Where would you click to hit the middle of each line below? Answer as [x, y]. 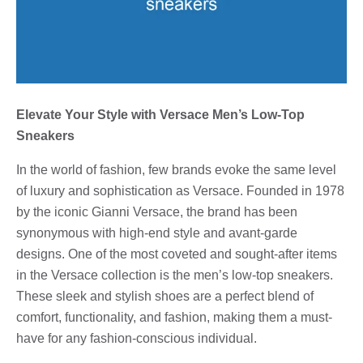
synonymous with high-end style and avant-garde [157, 233]
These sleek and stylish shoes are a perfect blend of [165, 296]
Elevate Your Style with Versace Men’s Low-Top [160, 114]
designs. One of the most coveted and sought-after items [177, 254]
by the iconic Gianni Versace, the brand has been [157, 211]
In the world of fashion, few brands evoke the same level [176, 169]
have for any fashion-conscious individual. [137, 338]
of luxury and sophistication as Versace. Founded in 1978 [180, 190]
